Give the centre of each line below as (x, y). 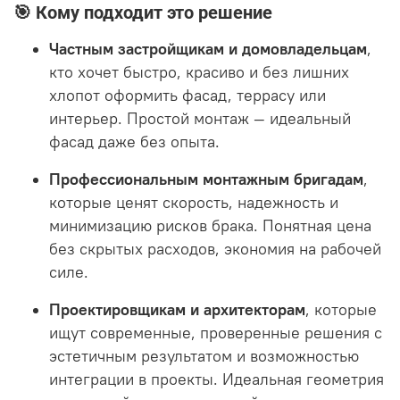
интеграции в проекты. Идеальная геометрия (217, 379)
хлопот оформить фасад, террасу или (187, 95)
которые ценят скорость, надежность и (194, 202)
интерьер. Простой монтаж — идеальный (200, 118)
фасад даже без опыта (132, 142)
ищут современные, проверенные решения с (216, 333)
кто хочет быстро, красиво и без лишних (199, 72)
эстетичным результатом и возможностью (204, 356)
